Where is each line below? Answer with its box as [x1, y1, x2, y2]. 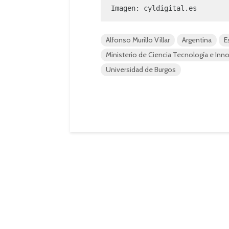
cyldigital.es [144, 4, 197, 12]
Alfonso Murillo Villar [106, 35, 170, 44]
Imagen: [111, 4, 144, 12]
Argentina [182, 35, 212, 44]
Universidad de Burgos [106, 65, 176, 74]
